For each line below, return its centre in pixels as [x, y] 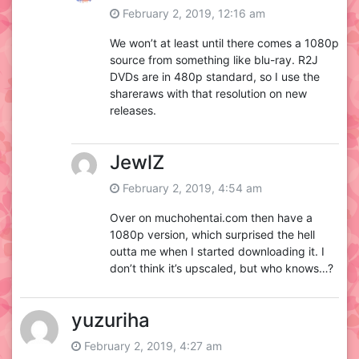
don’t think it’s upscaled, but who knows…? [222, 268]
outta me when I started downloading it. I [217, 252]
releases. [133, 111]
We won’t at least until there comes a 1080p [224, 43]
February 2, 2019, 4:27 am [151, 346]
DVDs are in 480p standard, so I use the [215, 77]
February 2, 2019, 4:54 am [191, 188]
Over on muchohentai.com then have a [211, 218]
